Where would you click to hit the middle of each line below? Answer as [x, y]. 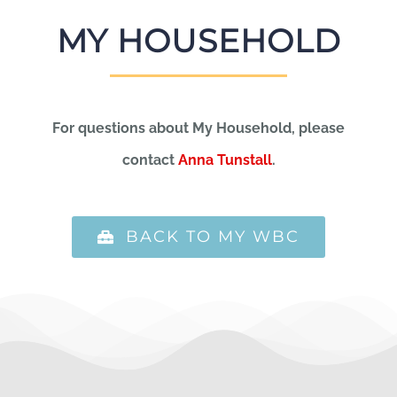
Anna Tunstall [225, 160]
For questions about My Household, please [198, 128]
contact [150, 160]
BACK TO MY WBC [213, 236]
